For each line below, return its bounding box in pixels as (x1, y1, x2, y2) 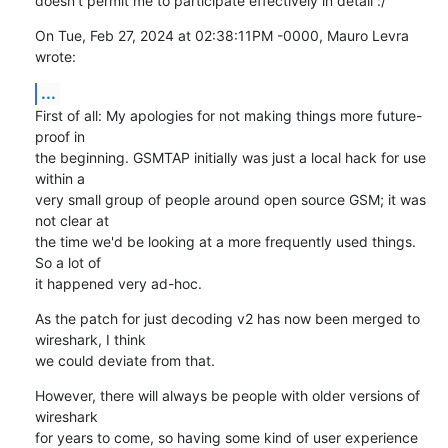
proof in (34, 127, 85, 145)
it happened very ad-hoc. (34, 274, 202, 292)
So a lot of (34, 253, 101, 271)
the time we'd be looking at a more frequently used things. (34, 232, 416, 250)
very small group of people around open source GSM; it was (34, 190, 426, 208)
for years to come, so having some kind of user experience (34, 428, 418, 446)
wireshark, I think (34, 330, 146, 348)
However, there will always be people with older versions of (34, 386, 420, 404)
